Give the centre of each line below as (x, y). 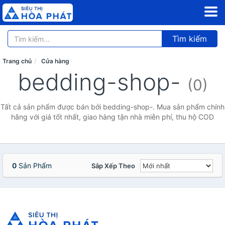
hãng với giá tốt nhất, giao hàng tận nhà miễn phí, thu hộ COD (113, 117)
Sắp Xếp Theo (113, 166)
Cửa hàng (55, 61)
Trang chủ (17, 61)
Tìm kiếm (190, 39)
